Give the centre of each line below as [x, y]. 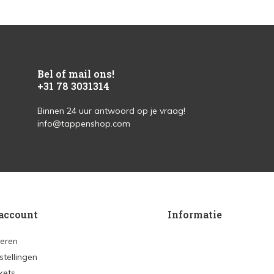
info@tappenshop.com [83, 124]
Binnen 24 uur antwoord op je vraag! [111, 111]
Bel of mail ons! [76, 74]
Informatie [195, 214]
